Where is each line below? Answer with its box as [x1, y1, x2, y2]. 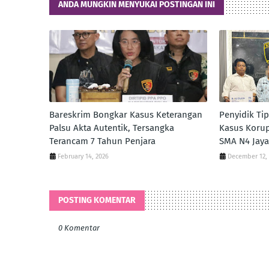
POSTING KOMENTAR [58, 195, 136, 205]
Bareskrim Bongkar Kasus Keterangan [49, 109, 202, 120]
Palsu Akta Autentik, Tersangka [49, 122, 174, 133]
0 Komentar [58, 223, 100, 232]
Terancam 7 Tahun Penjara [49, 136, 156, 147]
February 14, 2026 [58, 153, 109, 160]
